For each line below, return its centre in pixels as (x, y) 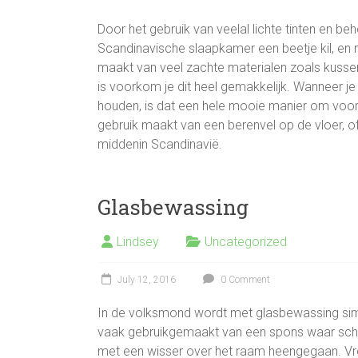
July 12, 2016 (147, 279)
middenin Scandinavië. (160, 144)
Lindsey (138, 241)
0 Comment (244, 279)
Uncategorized (246, 241)
